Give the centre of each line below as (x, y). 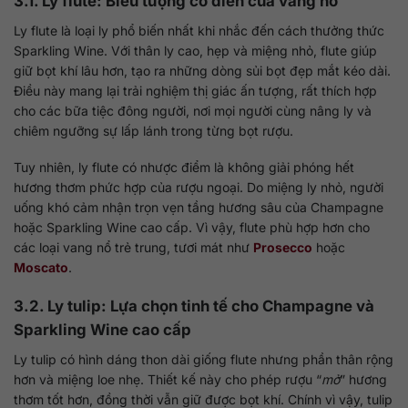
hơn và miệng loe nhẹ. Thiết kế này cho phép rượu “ (168, 379)
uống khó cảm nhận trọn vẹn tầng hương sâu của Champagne (199, 207)
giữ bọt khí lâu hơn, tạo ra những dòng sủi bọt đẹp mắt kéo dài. (202, 70)
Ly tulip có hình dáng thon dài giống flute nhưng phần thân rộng (204, 359)
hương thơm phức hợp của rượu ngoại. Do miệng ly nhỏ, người (199, 187)
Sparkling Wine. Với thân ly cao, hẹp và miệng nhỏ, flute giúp (195, 50)
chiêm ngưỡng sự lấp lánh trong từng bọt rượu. (153, 130)
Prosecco (283, 247)
